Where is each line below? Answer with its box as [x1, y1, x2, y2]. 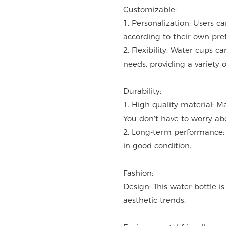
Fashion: [123, 168, 154, 178]
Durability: [123, 86, 162, 96]
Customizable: [123, 5, 177, 15]
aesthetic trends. [123, 195, 186, 205]
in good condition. [123, 141, 192, 151]
